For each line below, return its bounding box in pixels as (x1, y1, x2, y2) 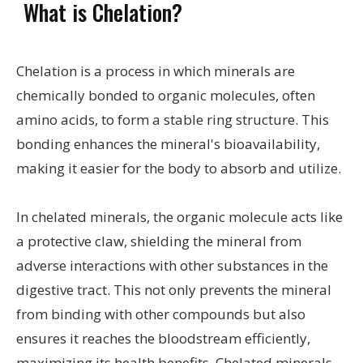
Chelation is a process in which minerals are (16, 62, 295, 81)
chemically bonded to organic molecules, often (16, 86, 315, 105)
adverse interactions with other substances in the (16, 256, 328, 275)
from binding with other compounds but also (16, 305, 305, 324)
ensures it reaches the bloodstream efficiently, (16, 329, 310, 348)
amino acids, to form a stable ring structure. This (16, 110, 329, 130)
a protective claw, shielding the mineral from (16, 232, 301, 251)
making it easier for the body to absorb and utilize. (16, 159, 341, 178)
